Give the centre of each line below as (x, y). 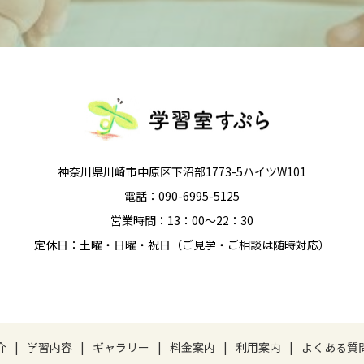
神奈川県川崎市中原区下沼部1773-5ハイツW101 (182, 171)
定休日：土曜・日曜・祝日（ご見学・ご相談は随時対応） (182, 244)
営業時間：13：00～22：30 (182, 220)
